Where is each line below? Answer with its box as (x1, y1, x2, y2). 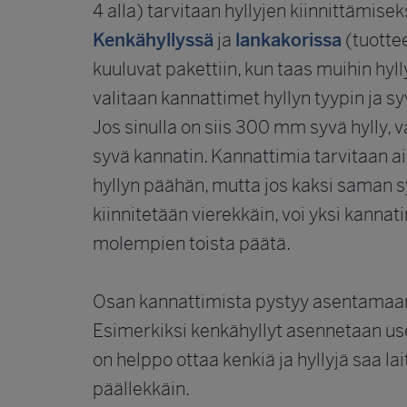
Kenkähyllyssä (93, 28, 213, 52)
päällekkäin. (93, 377, 190, 401)
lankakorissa (235, 28, 342, 52)
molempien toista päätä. (93, 232, 291, 255)
